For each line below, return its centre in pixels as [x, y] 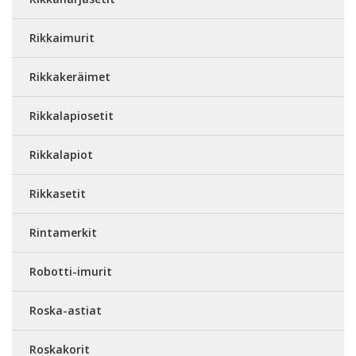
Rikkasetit [58, 193]
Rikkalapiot [61, 155]
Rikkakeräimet [70, 77]
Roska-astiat [66, 310]
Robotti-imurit [71, 271]
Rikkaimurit [62, 38]
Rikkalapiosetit [72, 116]
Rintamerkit [63, 232]
